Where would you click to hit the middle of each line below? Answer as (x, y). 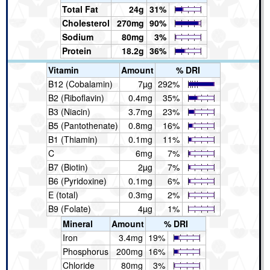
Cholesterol (86, 23)
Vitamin (64, 70)
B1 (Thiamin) (73, 139)
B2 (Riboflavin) (76, 97)
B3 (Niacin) (69, 111)
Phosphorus (86, 251)
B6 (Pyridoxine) (77, 181)
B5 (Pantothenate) (83, 125)
